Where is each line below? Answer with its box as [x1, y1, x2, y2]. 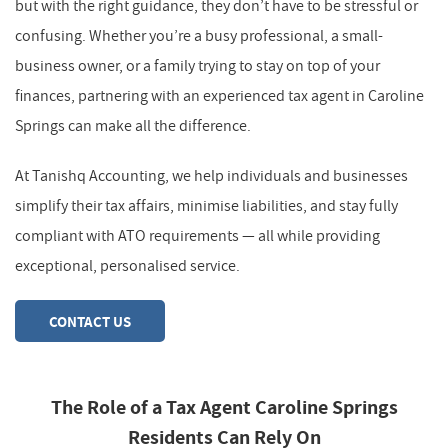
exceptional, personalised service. [15, 255, 240, 276]
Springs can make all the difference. [15, 115, 251, 136]
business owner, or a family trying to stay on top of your [15, 55, 380, 76]
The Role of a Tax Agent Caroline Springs [50, 394, 398, 421]
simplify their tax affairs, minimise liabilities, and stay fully [15, 195, 398, 216]
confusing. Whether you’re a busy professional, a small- [15, 25, 383, 46]
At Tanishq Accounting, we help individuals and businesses [15, 165, 408, 186]
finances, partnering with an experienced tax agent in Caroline [15, 85, 424, 106]
